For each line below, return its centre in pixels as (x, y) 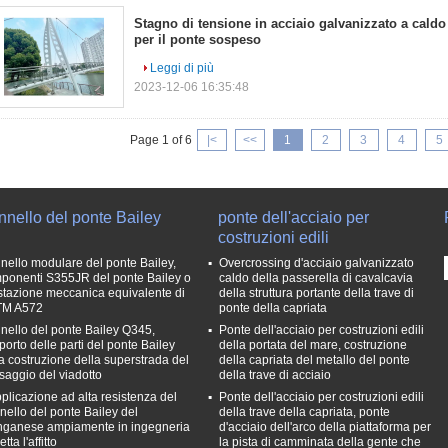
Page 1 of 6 (160, 140)
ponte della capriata (273, 308)
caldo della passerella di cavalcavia (316, 278)
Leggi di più (182, 68)
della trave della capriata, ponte (304, 412)
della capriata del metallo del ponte (314, 360)
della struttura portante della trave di (316, 293)
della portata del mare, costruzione (313, 345)
